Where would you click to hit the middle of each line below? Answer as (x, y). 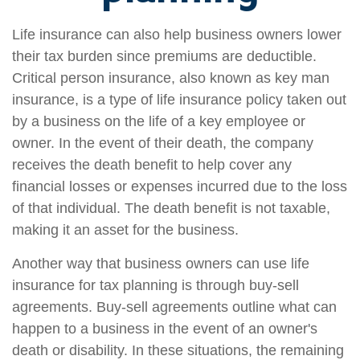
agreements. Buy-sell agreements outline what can (174, 307)
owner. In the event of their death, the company (163, 143)
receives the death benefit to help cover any (152, 165)
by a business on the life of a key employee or (159, 122)
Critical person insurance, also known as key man (171, 78)
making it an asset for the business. (125, 230)
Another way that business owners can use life (161, 264)
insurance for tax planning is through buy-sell (155, 286)
